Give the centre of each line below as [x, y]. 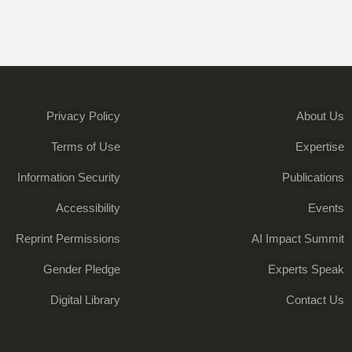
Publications [313, 178]
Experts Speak [306, 269]
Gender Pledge [81, 269]
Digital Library [85, 300]
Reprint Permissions [68, 239]
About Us [321, 116]
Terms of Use [85, 147]
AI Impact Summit [298, 239]
